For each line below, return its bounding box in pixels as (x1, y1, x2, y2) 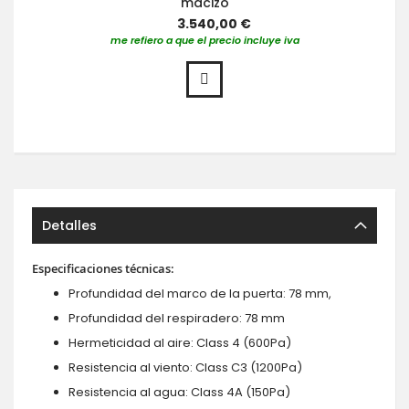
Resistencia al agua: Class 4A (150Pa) (68, 383, 290, 401)
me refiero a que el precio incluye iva (110, 32, 299, 47)
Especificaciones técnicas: (32, 259, 174, 277)
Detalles (42, 215, 97, 235)
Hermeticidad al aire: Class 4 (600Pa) (68, 333, 291, 351)
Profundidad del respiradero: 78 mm (68, 309, 285, 327)
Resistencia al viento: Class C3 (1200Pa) (68, 358, 302, 376)
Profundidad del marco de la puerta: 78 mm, (68, 284, 331, 302)
